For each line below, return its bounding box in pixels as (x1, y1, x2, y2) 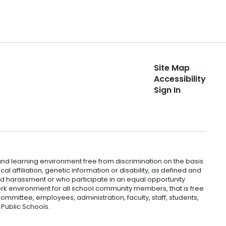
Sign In (153, 84, 181, 96)
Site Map (153, 62, 190, 74)
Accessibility (153, 73, 206, 85)
